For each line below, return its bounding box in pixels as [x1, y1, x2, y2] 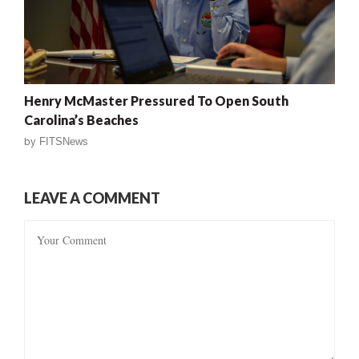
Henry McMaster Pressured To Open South [24, 92, 288, 108]
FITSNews [39, 135, 88, 147]
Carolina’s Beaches [24, 111, 139, 127]
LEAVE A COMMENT [24, 188, 160, 207]
